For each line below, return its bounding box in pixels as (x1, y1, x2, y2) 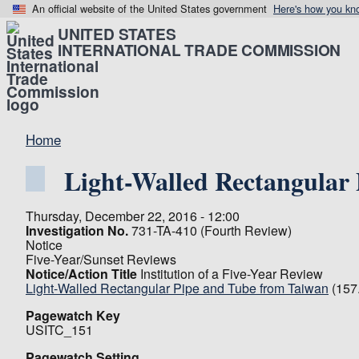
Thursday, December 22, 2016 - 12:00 (26, 207, 240, 225)
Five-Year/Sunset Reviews (26, 250, 176, 268)
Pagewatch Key (26, 306, 120, 325)
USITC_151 (26, 321, 93, 339)
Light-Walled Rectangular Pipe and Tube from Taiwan (26, 279, 329, 297)
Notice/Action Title (26, 264, 137, 283)
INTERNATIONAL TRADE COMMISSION (58, 38, 341, 61)
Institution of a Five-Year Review (140, 264, 323, 283)
